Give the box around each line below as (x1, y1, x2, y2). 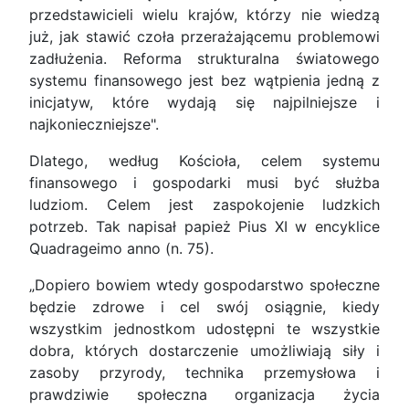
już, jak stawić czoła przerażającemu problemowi (29, 27, 380, 47)
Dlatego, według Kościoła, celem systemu (29, 152, 380, 171)
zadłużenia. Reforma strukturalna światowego (29, 49, 380, 68)
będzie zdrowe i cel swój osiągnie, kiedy (29, 298, 380, 317)
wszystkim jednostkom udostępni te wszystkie (29, 320, 380, 339)
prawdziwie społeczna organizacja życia (29, 385, 380, 404)
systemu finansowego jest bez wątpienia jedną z (29, 71, 380, 90)
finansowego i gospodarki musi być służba (29, 173, 380, 193)
